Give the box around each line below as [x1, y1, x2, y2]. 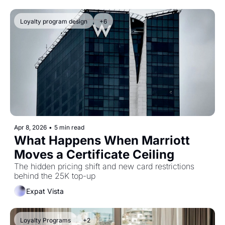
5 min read [54, 124, 84, 132]
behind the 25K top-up [14, 171, 95, 181]
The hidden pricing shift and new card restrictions [14, 161, 194, 172]
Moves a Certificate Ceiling [14, 147, 174, 162]
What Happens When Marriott [14, 133, 190, 148]
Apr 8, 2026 [14, 124, 47, 132]
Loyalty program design [20, 18, 87, 26]
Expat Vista [26, 186, 64, 195]
